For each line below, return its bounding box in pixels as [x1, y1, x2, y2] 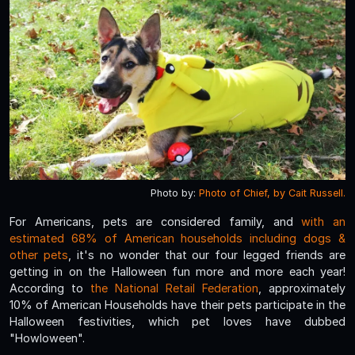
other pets [10, 248, 68, 262]
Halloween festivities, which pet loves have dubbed [10, 315, 345, 329]
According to [10, 281, 90, 296]
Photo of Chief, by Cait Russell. [199, 187, 345, 200]
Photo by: [151, 187, 199, 200]
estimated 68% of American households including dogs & [10, 231, 345, 246]
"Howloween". [10, 331, 85, 345]
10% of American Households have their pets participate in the [10, 298, 345, 312]
